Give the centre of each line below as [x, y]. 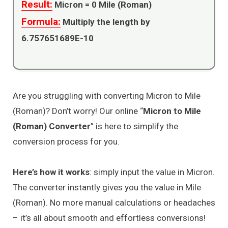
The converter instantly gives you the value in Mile [107, 188]
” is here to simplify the [134, 126]
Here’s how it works [51, 172]
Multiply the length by [105, 22]
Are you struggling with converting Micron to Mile [107, 95]
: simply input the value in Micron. [152, 172]
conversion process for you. [66, 141]
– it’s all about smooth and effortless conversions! [109, 218]
